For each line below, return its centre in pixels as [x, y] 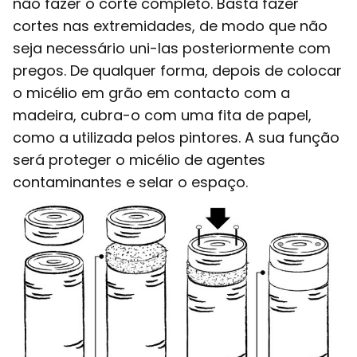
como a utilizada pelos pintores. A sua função [176, 137]
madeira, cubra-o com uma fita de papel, [162, 115]
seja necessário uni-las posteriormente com [172, 48]
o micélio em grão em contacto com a [151, 92]
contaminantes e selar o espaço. [130, 182]
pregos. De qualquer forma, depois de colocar [177, 70]
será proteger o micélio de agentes [139, 159]
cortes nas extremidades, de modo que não [170, 25]
